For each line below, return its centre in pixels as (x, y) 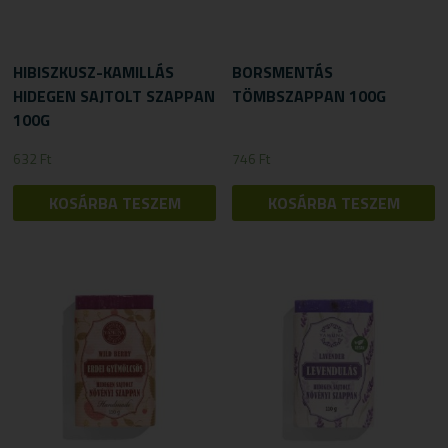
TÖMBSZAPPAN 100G (309, 95)
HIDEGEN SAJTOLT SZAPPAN (114, 95)
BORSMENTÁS (283, 71)
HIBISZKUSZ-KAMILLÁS (94, 71)
